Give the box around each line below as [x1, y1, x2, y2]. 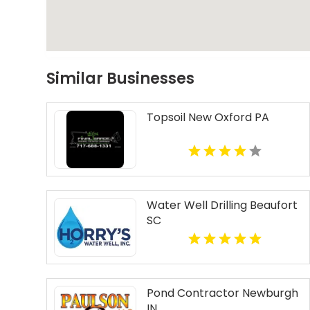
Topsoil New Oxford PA [146, 109, 269, 126]
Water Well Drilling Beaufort [146, 197, 298, 214]
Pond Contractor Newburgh [146, 285, 298, 302]
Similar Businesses [46, 68, 195, 90]
